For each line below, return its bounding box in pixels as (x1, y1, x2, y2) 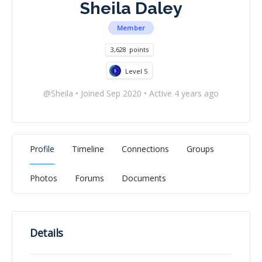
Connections (122, 143, 169, 155)
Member (116, 23, 146, 32)
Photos (30, 173, 57, 184)
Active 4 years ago (147, 88, 219, 99)
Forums (75, 173, 104, 184)
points (129, 45, 149, 54)
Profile (30, 143, 54, 155)
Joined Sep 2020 (78, 88, 144, 99)
